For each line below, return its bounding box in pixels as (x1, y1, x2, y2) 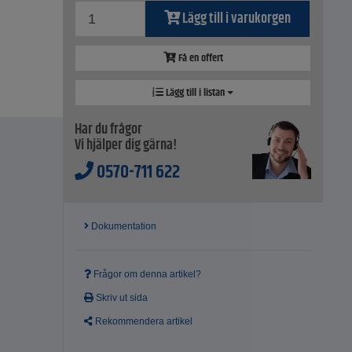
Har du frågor (75, 119, 143, 141)
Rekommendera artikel (93, 316, 193, 328)
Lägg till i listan (163, 84, 228, 102)
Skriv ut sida (93, 292, 148, 304)
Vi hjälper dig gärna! (75, 134, 178, 157)
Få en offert (175, 49, 223, 68)
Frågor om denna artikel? (91, 269, 202, 280)
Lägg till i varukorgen (181, 8, 291, 31)
